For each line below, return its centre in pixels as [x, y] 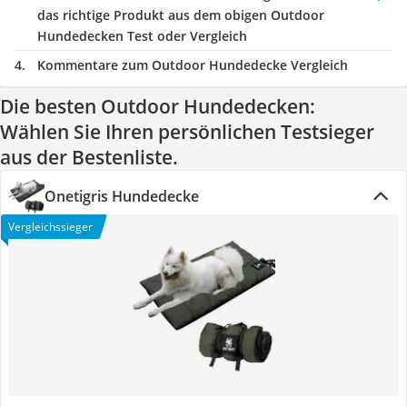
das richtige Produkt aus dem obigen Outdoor [181, 15]
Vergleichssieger [50, 227]
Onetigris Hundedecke [122, 196]
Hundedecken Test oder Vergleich [142, 36]
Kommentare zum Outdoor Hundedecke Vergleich [193, 65]
